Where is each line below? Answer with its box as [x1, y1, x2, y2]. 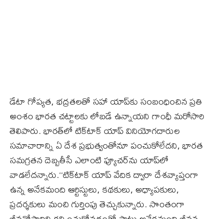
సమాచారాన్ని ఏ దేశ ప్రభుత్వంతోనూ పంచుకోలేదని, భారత [10, 136, 203, 154]
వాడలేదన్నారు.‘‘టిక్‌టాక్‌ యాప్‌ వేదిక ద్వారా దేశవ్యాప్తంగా [10, 165, 198, 184]
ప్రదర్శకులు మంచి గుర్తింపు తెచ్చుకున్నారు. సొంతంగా [10, 195, 185, 213]
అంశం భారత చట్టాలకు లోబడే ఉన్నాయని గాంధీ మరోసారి [10, 107, 204, 125]
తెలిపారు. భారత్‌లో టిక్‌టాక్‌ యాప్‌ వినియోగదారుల [10, 121, 180, 140]
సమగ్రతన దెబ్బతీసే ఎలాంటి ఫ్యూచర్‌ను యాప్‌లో [10, 151, 169, 169]
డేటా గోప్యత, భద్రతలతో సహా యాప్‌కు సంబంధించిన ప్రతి [10, 92, 202, 110]
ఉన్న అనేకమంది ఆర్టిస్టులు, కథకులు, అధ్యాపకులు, [10, 180, 179, 198]
